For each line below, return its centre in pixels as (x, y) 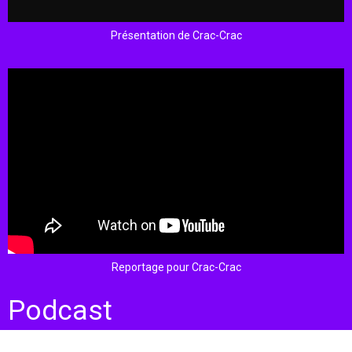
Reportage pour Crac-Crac (176, 267)
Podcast (60, 310)
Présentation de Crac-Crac (176, 35)
